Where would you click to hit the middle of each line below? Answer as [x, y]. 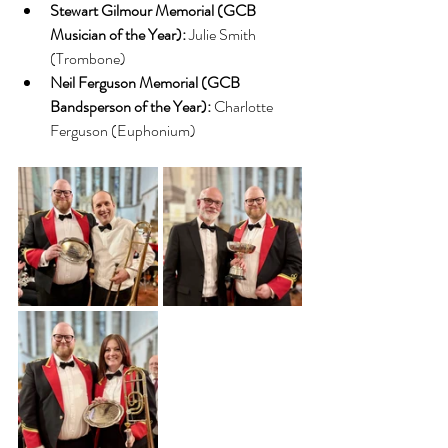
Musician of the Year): [118, 34]
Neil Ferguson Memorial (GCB [146, 82]
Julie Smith [222, 34]
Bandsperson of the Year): [130, 106]
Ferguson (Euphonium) [123, 130]
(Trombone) [88, 58]
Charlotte [243, 106]
